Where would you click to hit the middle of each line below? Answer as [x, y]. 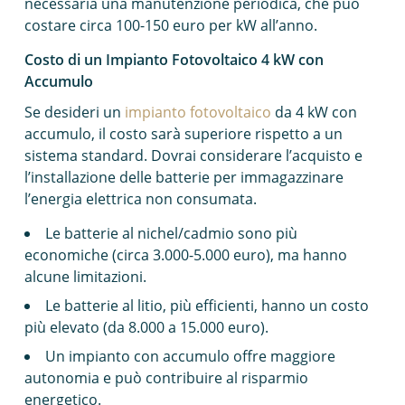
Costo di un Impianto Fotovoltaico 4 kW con [174, 60]
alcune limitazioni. [85, 277]
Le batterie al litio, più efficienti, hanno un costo [207, 306]
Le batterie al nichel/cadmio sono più [171, 233]
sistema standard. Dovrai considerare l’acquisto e [193, 155]
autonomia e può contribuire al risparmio [166, 378]
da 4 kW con [314, 112]
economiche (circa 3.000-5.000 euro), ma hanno [185, 255]
